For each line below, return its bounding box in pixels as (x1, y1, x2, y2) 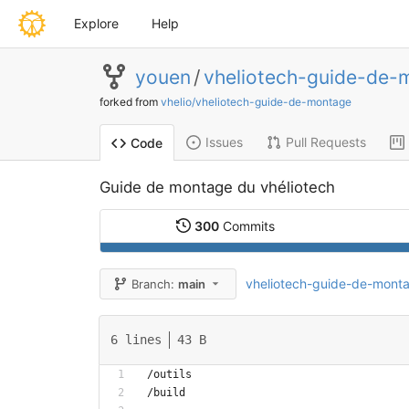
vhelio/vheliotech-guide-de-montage (160, 95, 351, 109)
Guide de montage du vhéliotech (99, 178, 335, 196)
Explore (74, 16, 119, 31)
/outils (146, 368, 192, 381)
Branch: (128, 277, 179, 291)
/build (146, 386, 185, 399)
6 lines (110, 332, 162, 347)
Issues (204, 134, 243, 150)
